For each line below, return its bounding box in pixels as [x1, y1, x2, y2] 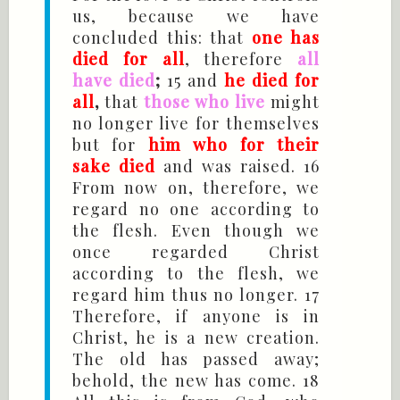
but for [72, 134, 148, 156]
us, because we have [72, 5, 320, 28]
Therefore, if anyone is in [72, 305, 320, 328]
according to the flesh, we [72, 262, 320, 285]
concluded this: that [72, 27, 252, 49]
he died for [224, 70, 320, 92]
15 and [161, 70, 224, 92]
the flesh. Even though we [72, 220, 320, 242]
